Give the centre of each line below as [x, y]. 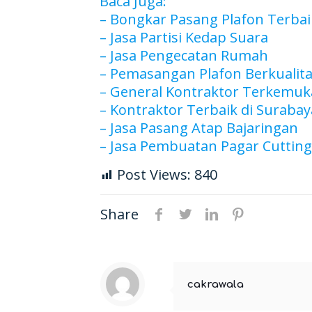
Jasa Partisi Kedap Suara [189, 37]
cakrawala [216, 284]
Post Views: [154, 174]
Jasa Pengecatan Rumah [189, 55]
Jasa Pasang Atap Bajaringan [204, 128]
